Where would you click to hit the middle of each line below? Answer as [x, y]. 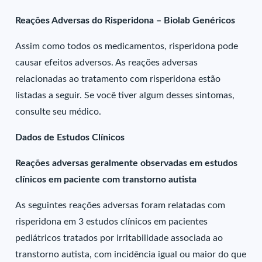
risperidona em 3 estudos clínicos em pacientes [112, 222]
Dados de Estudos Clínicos [70, 137]
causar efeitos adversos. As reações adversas [107, 63]
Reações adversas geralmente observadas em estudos [127, 163]
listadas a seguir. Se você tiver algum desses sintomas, [125, 95]
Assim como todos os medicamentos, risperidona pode [127, 46]
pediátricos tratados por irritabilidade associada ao [119, 238]
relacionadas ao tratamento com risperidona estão [118, 79]
